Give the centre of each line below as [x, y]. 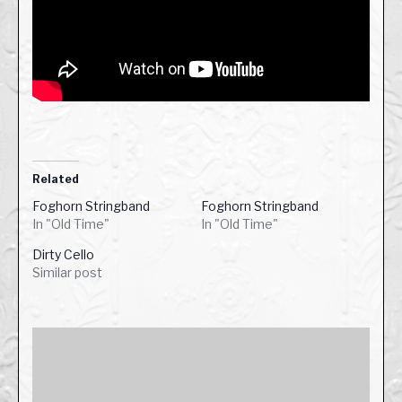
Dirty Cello [63, 255]
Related [56, 179]
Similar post [67, 273]
